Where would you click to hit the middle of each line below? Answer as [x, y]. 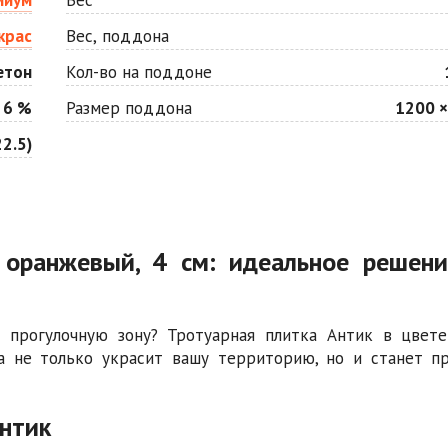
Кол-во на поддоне [138, 71]
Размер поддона [128, 107]
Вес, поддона [117, 35]
